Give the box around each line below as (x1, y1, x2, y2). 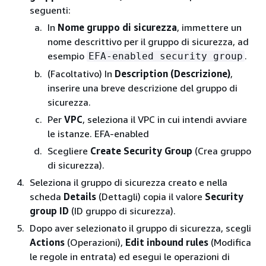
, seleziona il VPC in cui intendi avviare (83, 113, 247, 125)
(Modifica (208, 236, 251, 248)
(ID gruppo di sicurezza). (69, 205, 176, 217)
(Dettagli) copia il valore (96, 191, 205, 202)
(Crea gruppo (192, 145, 251, 157)
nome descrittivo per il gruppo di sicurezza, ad (47, 36, 249, 47)
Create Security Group (90, 145, 192, 157)
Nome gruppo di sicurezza (58, 21, 177, 33)
